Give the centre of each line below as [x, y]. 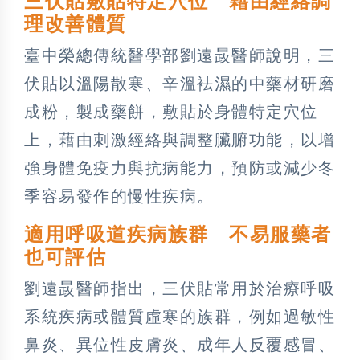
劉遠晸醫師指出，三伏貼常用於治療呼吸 [180, 288]
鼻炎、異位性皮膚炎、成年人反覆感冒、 [180, 344]
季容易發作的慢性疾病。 [119, 196]
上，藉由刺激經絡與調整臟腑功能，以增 [180, 139]
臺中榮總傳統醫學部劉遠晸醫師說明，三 [180, 55]
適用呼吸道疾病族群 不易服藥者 [178, 234]
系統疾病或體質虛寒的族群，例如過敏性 [180, 316]
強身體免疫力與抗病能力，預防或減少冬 [180, 168]
